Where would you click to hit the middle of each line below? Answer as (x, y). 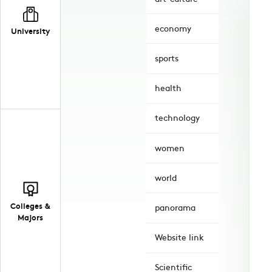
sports (167, 58)
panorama (175, 207)
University (30, 30)
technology (177, 118)
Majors (30, 217)
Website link (179, 237)
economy (173, 28)
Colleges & (30, 206)
